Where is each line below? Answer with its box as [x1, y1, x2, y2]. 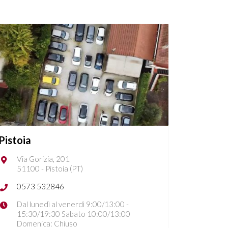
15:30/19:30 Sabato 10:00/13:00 [17, 209, 130, 218]
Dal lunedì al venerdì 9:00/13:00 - [17, 199, 129, 209]
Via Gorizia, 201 [17, 154, 70, 163]
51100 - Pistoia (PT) [17, 164, 83, 173]
